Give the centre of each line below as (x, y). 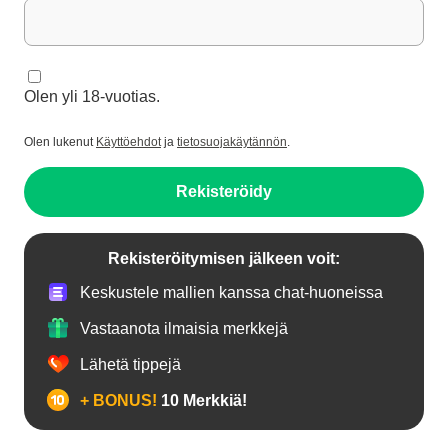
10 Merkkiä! (202, 400)
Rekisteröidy (224, 191)
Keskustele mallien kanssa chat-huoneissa (231, 292)
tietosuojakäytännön (232, 142)
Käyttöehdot (128, 142)
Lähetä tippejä (130, 364)
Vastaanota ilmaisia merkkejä (184, 328)
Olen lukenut (60, 142)
